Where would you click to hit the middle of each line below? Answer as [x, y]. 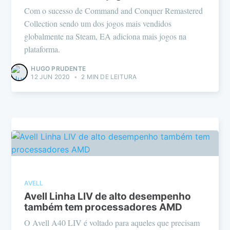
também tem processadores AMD [103, 207]
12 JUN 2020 [51, 77]
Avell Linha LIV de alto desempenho [108, 196]
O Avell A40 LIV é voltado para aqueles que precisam [112, 223]
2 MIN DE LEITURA [108, 77]
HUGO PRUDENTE [58, 69]
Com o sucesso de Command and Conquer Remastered [114, 11]
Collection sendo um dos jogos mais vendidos [98, 24]
